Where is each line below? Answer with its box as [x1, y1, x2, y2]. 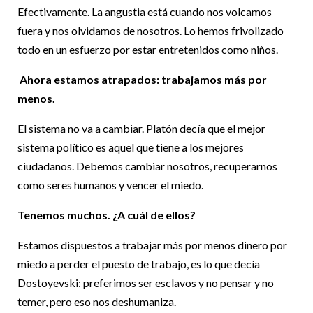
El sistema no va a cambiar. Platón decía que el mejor [17, 122, 265, 136]
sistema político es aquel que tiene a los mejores [17, 140, 244, 154]
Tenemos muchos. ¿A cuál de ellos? [17, 208, 196, 222]
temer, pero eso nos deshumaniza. [17, 295, 176, 309]
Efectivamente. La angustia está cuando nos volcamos [17, 5, 272, 19]
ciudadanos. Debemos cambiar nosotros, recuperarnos [17, 159, 277, 173]
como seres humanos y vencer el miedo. [17, 178, 203, 192]
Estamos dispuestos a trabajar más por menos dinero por [17, 238, 287, 252]
